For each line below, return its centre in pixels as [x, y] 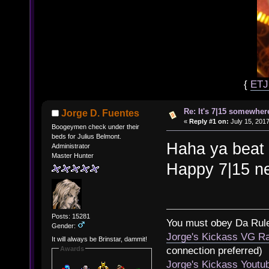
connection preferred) [214, 250]
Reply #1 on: [209, 121]
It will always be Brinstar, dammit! [99, 239]
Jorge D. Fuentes [101, 113]
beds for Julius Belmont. [86, 136]
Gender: [64, 226]
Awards [72, 248]
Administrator [71, 146]
